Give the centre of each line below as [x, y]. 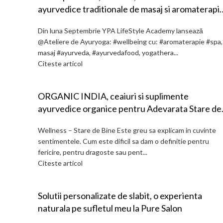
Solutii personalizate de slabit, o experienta [120, 196]
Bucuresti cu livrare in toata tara [120, 34]
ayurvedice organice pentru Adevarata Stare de [130, 109]
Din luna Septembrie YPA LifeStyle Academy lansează [120, 31]
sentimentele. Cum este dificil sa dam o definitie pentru [123, 141]
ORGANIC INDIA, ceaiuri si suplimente [113, 96]
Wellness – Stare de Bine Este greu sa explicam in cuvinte [127, 130]
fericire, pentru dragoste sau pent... [93, 152]
